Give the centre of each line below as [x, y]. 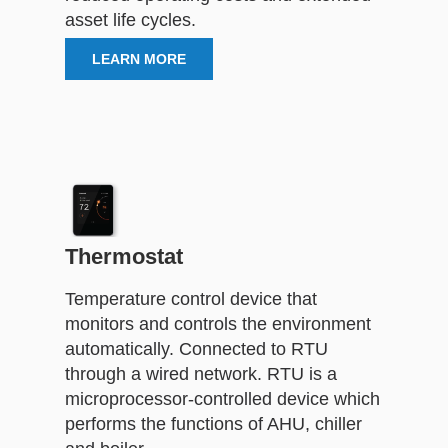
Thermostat [124, 256]
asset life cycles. [130, 19]
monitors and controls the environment [218, 323]
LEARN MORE [139, 58]
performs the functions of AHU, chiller [213, 423]
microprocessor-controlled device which [222, 398]
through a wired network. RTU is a [201, 373]
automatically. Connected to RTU [196, 348]
